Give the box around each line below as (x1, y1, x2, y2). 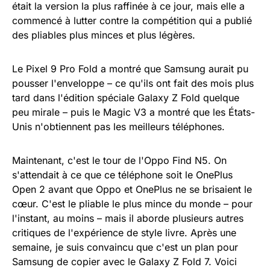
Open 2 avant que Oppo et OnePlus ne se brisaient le (12, 183, 252, 195)
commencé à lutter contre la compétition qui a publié (12, 14, 252, 27)
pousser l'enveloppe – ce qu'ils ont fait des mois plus (12, 77, 254, 89)
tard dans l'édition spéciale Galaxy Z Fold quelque (12, 92, 239, 104)
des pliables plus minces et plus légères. (12, 29, 195, 41)
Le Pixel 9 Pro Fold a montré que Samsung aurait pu (12, 63, 248, 75)
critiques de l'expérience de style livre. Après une (12, 227, 236, 239)
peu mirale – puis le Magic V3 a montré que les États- (12, 106, 255, 118)
